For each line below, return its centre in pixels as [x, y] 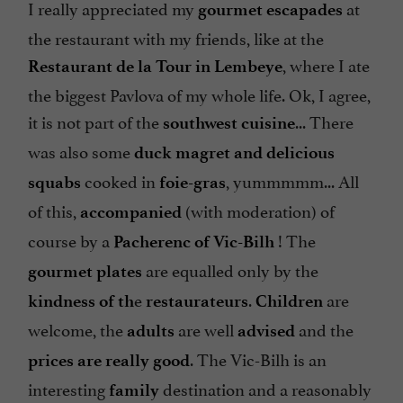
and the [326, 329]
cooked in [122, 180]
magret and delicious [255, 153]
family [136, 390]
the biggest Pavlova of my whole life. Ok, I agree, [199, 94]
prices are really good [109, 361]
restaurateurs [197, 301]
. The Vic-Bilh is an [258, 358]
